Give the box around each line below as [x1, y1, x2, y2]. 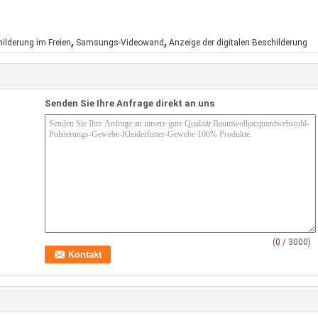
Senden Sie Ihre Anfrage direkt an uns [45, 98, 214, 109]
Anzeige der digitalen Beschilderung [169, 38, 307, 48]
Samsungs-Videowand [76, 38, 164, 48]
